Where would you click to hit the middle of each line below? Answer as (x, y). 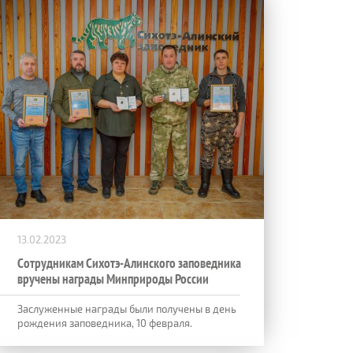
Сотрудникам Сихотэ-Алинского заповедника (129, 263)
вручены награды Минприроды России (113, 279)
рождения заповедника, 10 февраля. (105, 323)
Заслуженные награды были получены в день (127, 308)
